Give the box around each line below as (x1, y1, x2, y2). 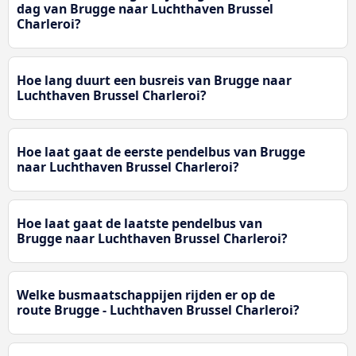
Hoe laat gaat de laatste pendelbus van (17, 214, 262, 232)
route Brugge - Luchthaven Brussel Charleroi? (17, 300, 300, 319)
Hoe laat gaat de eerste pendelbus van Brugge (17, 142, 305, 161)
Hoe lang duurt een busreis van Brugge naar (17, 71, 292, 89)
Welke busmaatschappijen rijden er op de (17, 285, 275, 304)
